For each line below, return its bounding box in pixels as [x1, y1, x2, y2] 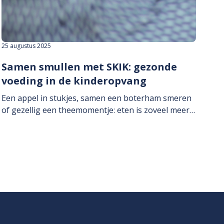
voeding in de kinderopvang [1, 74, 146, 88]
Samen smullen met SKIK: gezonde [1, 60, 177, 74]
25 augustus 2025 [1, 41, 51, 50]
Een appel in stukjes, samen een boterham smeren [1, 92, 191, 104]
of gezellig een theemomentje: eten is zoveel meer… [1, 104, 195, 116]
